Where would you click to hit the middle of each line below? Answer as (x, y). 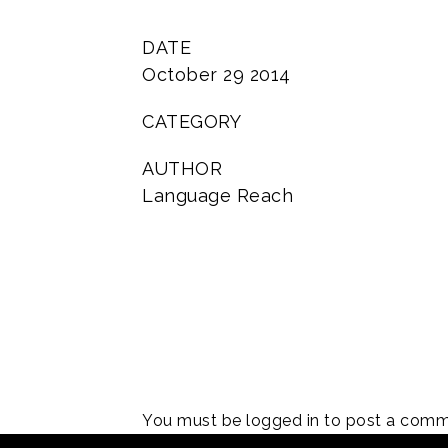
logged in (283, 420)
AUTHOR (182, 168)
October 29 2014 (216, 74)
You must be (194, 420)
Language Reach (217, 195)
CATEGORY (191, 121)
